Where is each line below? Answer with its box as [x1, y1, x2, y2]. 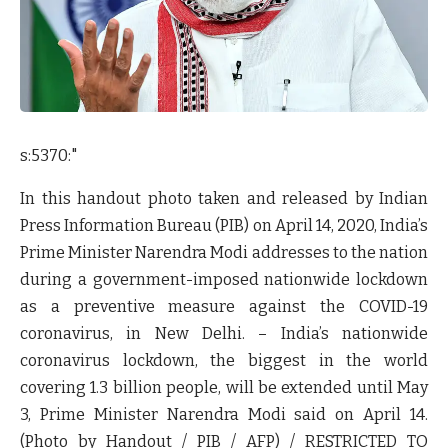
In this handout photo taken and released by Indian [20, 188, 428, 208]
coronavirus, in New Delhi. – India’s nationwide [20, 323, 428, 343]
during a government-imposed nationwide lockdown [20, 269, 428, 289]
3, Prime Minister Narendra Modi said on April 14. [20, 404, 428, 424]
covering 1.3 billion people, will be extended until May [20, 377, 428, 397]
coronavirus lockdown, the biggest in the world [20, 350, 428, 370]
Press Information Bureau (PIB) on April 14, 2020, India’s [20, 215, 428, 235]
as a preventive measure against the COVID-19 [20, 296, 428, 316]
